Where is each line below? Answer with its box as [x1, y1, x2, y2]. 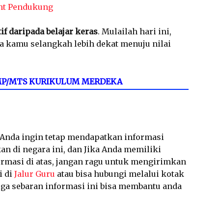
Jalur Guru [14, 169, 55, 179]
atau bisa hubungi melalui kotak [55, 169, 184, 179]
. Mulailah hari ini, [98, 27, 171, 36]
